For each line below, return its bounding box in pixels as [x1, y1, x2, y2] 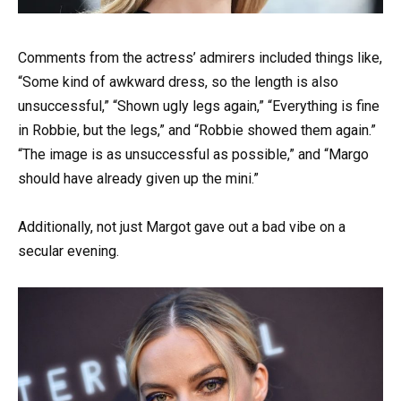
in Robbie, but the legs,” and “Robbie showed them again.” [18, 121, 376, 139]
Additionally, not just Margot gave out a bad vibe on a [18, 218, 346, 235]
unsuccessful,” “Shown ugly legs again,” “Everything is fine [18, 97, 380, 115]
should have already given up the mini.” [18, 169, 259, 187]
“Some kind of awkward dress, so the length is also [18, 73, 338, 90]
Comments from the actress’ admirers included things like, [18, 48, 382, 66]
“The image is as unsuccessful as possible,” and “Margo [18, 145, 369, 163]
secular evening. [18, 242, 119, 260]
